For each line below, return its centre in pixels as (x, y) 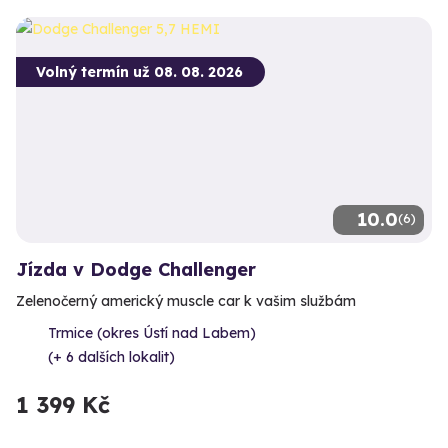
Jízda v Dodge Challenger (136, 269)
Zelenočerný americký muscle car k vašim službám (186, 300)
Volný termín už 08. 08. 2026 (139, 71)
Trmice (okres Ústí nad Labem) (152, 332)
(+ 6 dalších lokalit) (111, 356)
